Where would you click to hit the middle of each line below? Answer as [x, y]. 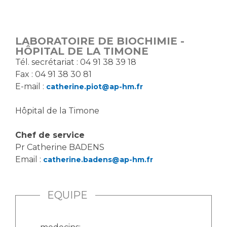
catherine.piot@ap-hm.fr [94, 87]
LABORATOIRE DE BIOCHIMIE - [100, 41]
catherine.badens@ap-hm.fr [98, 160]
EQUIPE [68, 195]
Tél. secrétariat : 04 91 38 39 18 [76, 62]
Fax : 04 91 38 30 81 [53, 74]
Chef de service [50, 135]
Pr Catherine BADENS [60, 147]
